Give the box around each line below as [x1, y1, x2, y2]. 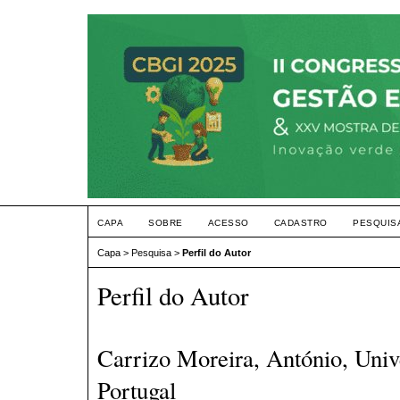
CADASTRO [273, 218, 328, 228]
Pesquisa [131, 247, 171, 259]
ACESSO [207, 218, 249, 228]
